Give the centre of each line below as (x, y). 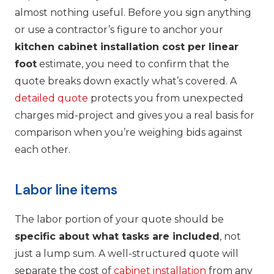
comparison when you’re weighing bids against (129, 133)
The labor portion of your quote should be (119, 219)
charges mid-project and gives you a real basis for (135, 116)
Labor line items (66, 190)
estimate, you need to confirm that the (133, 64)
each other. (43, 150)
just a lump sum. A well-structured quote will (127, 253)
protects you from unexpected (166, 98)
